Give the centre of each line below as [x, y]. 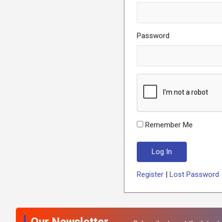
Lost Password [194, 174]
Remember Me [169, 125]
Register [150, 174]
